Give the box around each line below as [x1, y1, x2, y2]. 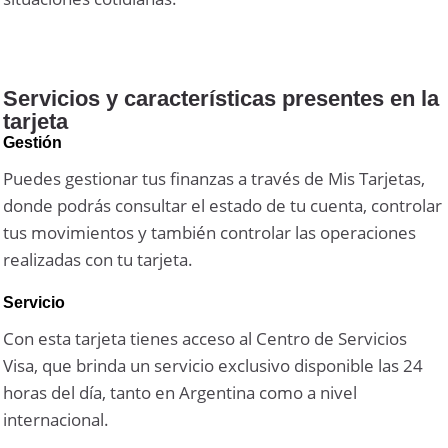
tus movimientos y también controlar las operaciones [3, 220, 417, 244]
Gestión [3, 133, 63, 151]
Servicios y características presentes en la [3, 85, 440, 111]
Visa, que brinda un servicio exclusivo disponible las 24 [3, 353, 424, 377]
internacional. [3, 407, 110, 431]
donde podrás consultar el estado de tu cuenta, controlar [3, 193, 443, 217]
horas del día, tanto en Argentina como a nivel [3, 380, 358, 404]
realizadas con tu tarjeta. [3, 247, 194, 271]
